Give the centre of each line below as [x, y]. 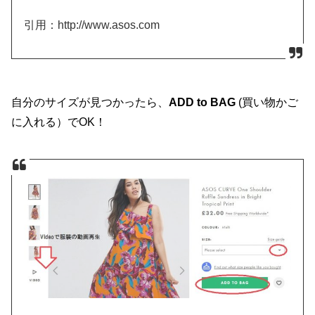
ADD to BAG [202, 102]
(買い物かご [267, 102]
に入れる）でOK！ [59, 121]
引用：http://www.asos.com [92, 25]
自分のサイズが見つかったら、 [90, 102]
